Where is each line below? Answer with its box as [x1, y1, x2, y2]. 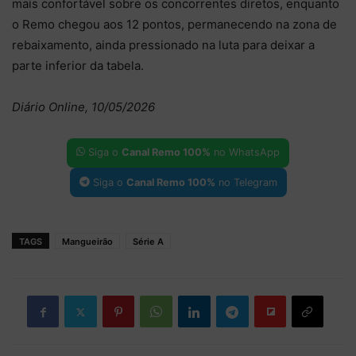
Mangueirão [62, 236, 113, 248]
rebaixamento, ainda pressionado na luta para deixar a [12, 37, 315, 52]
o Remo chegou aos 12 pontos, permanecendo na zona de [12, 16, 337, 32]
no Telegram [215, 176, 277, 188]
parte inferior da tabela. [12, 57, 144, 73]
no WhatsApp [211, 146, 280, 159]
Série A [133, 236, 164, 248]
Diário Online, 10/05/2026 [12, 99, 155, 114]
